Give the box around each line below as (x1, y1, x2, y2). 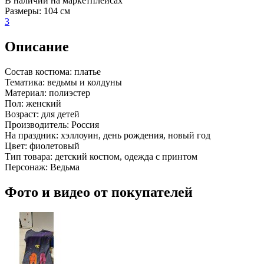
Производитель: (5, 120, 69, 130)
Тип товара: (5, 151, 52, 162)
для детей (39, 109, 80, 120)
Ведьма (48, 162, 80, 173)
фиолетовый (27, 141, 80, 151)
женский (24, 98, 61, 109)
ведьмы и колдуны (45, 77, 122, 88)
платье (72, 67, 101, 77)
